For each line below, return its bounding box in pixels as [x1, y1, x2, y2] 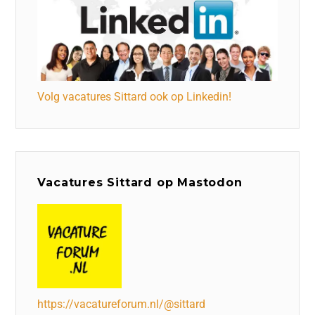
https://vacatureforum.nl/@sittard [37, 297, 206, 311]
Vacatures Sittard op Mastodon [37, 175, 243, 189]
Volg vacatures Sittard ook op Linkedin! [37, 89, 232, 103]
